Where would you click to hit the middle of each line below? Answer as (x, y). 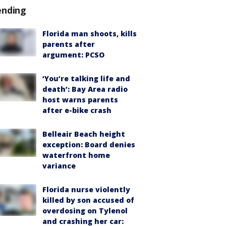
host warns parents (80, 99)
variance (59, 165)
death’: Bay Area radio (85, 89)
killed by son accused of (88, 200)
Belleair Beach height (84, 134)
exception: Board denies (89, 144)
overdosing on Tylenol (85, 210)
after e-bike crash (77, 110)
